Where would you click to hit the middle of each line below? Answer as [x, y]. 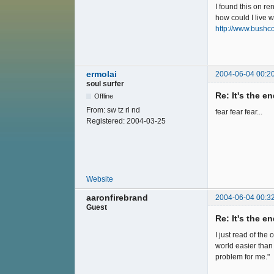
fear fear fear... [239, 112]
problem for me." [243, 257]
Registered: [106, 121]
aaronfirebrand [117, 197]
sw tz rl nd [124, 110]
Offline [104, 96]
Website [100, 179]
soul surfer [105, 84]
